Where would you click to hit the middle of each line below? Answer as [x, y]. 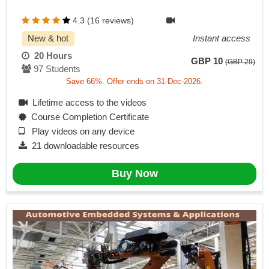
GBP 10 [207, 62]
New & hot [48, 39]
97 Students [56, 69]
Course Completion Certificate [88, 117]
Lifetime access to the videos [87, 103]
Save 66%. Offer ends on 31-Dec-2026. [134, 82]
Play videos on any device [80, 131]
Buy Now [134, 174]
